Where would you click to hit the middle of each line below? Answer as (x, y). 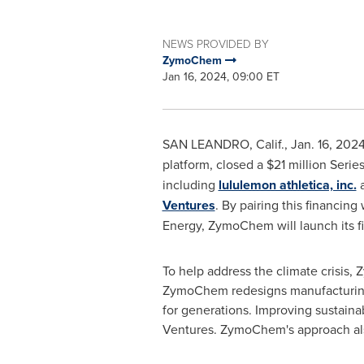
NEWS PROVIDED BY (215, 43)
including (190, 184)
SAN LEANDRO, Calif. (223, 144)
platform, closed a (214, 164)
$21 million (296, 164)
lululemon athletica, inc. (287, 185)
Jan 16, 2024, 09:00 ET (221, 76)
